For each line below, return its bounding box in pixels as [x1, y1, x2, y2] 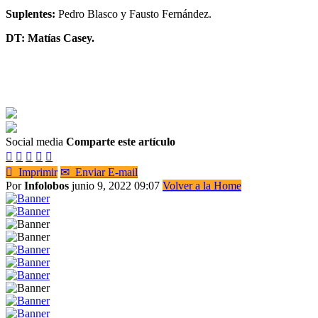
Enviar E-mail [70, 165, 138, 178]
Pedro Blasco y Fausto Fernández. [58, 7, 212, 20]
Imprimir [13, 165, 57, 178]
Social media [6, 135, 63, 148]
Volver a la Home [163, 179, 241, 192]
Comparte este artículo [66, 135, 175, 148]
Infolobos [24, 179, 69, 192]
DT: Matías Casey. [6, 31, 94, 44]
